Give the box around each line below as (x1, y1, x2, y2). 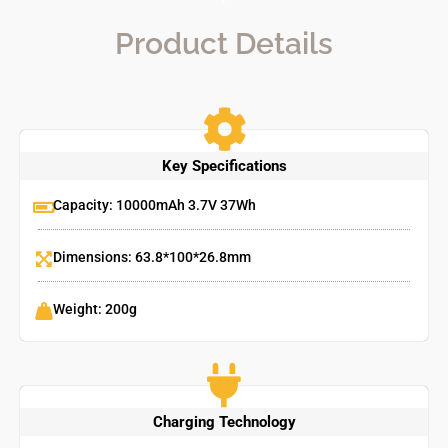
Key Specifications (161, 157, 287, 175)
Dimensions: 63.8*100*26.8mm (53, 249, 251, 265)
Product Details (115, 26, 333, 61)
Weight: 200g (53, 301, 137, 317)
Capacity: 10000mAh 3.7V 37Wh (53, 197, 256, 213)
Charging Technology (152, 413, 296, 431)
